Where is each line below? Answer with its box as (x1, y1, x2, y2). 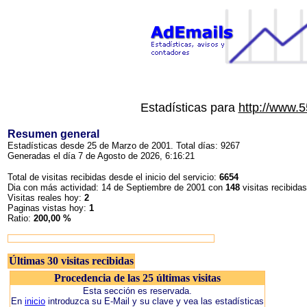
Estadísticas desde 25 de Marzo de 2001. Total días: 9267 (8, 140, 240, 151)
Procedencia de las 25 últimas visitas (54, 272, 221, 284)
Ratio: (8, 213, 34, 223)
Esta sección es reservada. (83, 286, 192, 296)
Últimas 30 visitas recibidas (9, 255, 134, 267)
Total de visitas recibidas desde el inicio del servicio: (8, 172, 219, 182)
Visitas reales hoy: (8, 193, 84, 203)
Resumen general (8, 128, 99, 140)
